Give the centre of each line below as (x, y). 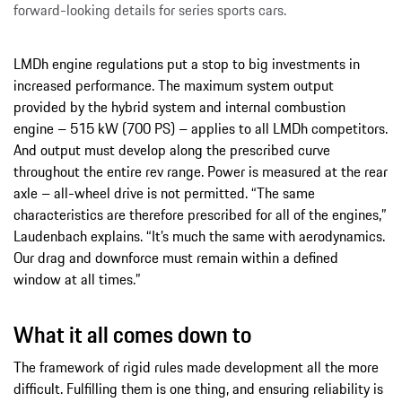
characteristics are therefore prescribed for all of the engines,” (200, 215)
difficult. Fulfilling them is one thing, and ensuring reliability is (198, 389)
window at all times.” (77, 280)
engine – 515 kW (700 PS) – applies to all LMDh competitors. (201, 129)
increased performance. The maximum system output (174, 86)
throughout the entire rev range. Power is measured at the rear (201, 172)
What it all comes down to (132, 335)
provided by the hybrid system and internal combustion (179, 107)
